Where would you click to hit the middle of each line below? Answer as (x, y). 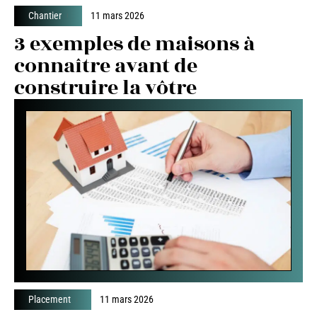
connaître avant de (106, 66)
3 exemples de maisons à (134, 44)
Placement (50, 300)
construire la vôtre (105, 88)
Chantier (45, 15)
